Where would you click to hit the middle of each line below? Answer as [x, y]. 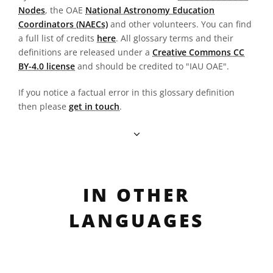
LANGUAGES [136, 220]
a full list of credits [58, 38]
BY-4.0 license [47, 66]
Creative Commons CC [198, 52]
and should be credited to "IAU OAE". [152, 66]
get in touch [94, 106]
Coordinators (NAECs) [63, 24]
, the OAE [65, 10]
